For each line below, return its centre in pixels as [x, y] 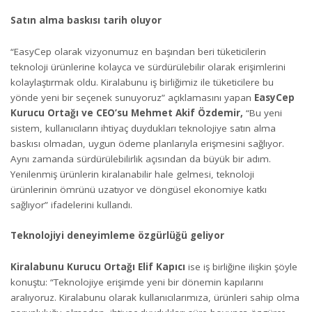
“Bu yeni [263, 112]
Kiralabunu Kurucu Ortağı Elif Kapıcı [98, 266]
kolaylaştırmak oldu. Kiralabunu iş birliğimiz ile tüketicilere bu [142, 82]
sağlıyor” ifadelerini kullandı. [71, 204]
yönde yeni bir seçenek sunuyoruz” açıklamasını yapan [132, 97]
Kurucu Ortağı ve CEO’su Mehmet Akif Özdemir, [127, 112]
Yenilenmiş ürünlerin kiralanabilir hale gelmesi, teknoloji [132, 174]
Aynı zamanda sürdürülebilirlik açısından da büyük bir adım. [141, 158]
